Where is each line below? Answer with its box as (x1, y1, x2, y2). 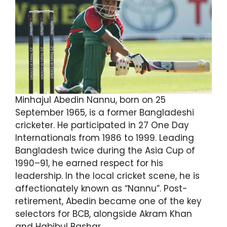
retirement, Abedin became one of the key (15, 195, 202, 207)
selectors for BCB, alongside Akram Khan (15, 207, 192, 220)
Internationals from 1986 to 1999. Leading (15, 131, 194, 144)
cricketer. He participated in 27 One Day (15, 119, 189, 131)
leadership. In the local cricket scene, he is (15, 169, 200, 182)
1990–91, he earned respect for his (15, 157, 163, 169)
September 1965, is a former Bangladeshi (15, 106, 194, 119)
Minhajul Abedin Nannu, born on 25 (15, 93, 166, 106)
